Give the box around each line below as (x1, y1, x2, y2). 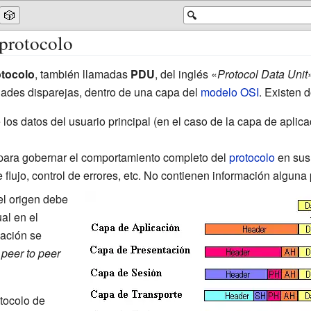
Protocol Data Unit (217, 65, 308, 82)
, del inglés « (154, 65, 217, 82)
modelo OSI (200, 83, 259, 100)
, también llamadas (34, 65, 131, 82)
